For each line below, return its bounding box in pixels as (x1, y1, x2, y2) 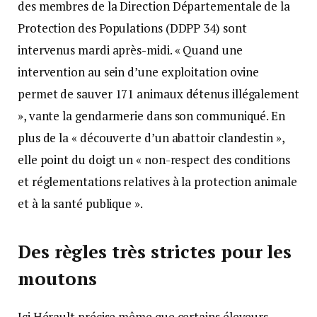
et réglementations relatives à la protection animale (18, 173, 297, 190)
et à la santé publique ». (18, 195, 143, 212)
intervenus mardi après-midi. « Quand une (18, 41, 243, 58)
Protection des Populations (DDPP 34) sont (18, 19, 247, 36)
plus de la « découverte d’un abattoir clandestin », (18, 129, 284, 146)
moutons (18, 267, 98, 291)
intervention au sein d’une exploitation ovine (18, 63, 260, 80)
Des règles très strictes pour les (18, 240, 292, 264)
